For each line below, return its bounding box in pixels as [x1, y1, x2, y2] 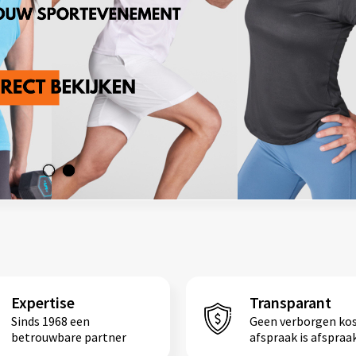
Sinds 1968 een [10, 312, 90, 329]
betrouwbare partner [10, 328, 126, 345]
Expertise [10, 292, 75, 312]
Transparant [250, 292, 331, 312]
